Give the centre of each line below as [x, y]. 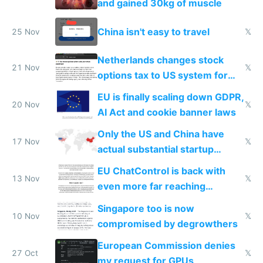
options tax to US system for [162, 75]
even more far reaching [151, 186]
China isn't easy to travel [153, 31]
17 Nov [26, 142]
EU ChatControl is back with [161, 171]
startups [117, 90]
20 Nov [26, 104]
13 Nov [26, 179]
